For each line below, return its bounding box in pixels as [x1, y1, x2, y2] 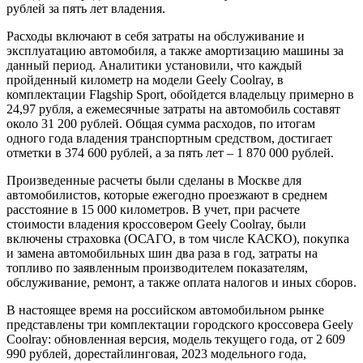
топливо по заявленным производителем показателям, [6, 260, 308, 275]
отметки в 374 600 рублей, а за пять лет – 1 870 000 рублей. [6, 145, 334, 160]
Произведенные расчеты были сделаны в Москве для [6, 173, 301, 187]
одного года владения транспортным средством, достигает [6, 130, 332, 145]
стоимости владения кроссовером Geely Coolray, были [6, 216, 306, 231]
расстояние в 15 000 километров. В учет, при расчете [6, 202, 300, 216]
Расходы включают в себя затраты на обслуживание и [6, 28, 305, 43]
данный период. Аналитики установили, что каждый [6, 58, 302, 72]
